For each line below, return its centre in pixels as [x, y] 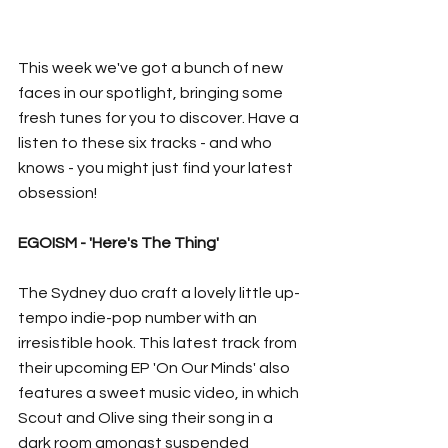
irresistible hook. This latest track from [159, 343]
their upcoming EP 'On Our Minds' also [155, 368]
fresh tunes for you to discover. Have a [160, 118]
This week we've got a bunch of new [152, 68]
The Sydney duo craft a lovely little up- [159, 293]
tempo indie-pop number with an [139, 318]
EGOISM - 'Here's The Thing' [118, 243]
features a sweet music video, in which [160, 393]
